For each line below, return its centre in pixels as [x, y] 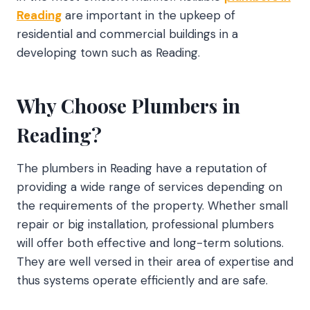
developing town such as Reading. [108, 52]
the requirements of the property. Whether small [152, 205]
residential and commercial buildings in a [127, 34]
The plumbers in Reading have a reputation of [142, 168]
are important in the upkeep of [148, 15]
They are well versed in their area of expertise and [155, 261]
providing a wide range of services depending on [149, 186]
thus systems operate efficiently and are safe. [142, 280]
